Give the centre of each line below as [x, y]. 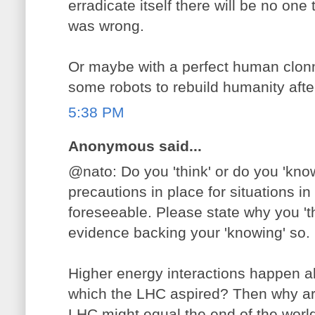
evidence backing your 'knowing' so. [189, 232]
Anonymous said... [135, 146]
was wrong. [106, 26]
